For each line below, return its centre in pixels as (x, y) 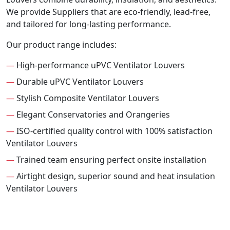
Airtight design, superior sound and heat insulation (115, 176)
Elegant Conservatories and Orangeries (92, 115)
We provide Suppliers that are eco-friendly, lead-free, (108, 12)
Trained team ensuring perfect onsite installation (110, 160)
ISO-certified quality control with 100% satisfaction (113, 131)
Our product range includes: (61, 45)
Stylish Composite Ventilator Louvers (87, 98)
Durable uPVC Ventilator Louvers (79, 82)
